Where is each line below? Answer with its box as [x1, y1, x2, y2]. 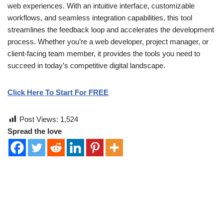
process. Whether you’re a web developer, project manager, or [7, 37, 209, 46]
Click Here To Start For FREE [7, 88, 109, 97]
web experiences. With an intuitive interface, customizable [7, 1, 195, 10]
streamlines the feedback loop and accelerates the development [7, 25, 214, 34]
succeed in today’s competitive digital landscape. [7, 61, 165, 70]
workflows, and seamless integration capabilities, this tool [7, 13, 192, 22]
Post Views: [19, 114, 58, 123]
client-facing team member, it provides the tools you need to [7, 49, 200, 58]
